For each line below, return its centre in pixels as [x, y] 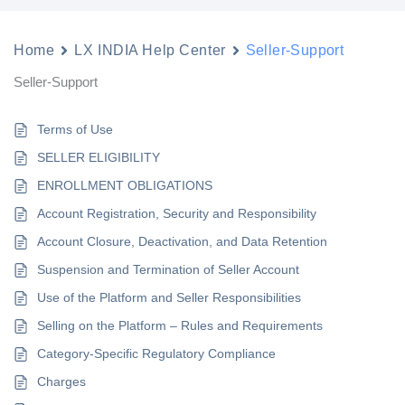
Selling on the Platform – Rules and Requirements [180, 325]
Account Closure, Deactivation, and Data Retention [183, 241]
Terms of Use [75, 129]
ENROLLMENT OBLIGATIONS [125, 185]
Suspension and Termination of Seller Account [169, 269]
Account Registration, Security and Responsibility [177, 213]
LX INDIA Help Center [150, 50]
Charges [62, 381]
